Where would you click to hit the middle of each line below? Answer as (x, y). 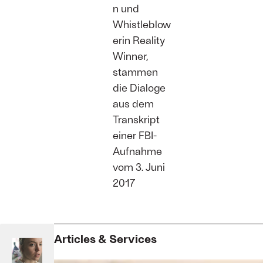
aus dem (133, 104)
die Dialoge (139, 88)
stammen (135, 72)
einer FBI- (135, 135)
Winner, (131, 56)
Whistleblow (142, 24)
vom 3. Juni (139, 167)
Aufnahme (137, 151)
